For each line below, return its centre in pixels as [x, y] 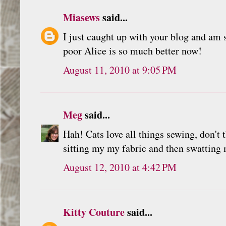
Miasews [81, 17]
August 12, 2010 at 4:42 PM [120, 167]
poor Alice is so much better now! [132, 50]
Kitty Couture [94, 212]
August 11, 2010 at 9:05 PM [120, 70]
